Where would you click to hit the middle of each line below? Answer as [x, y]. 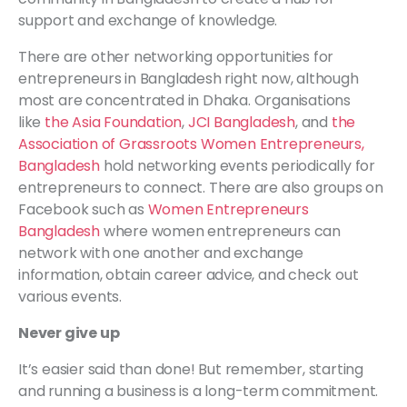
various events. [70, 296]
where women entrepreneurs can [222, 231]
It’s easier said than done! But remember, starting [191, 369]
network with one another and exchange [161, 253]
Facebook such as [83, 209]
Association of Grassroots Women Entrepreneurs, [191, 144]
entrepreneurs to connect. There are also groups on [201, 187]
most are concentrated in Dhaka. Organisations [184, 100]
